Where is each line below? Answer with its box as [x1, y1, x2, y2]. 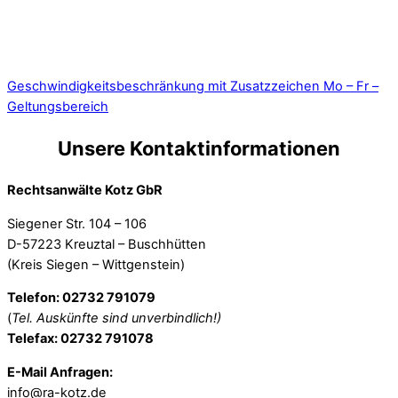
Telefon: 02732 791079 [7, 290, 155, 306]
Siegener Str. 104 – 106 [7, 215, 147, 232]
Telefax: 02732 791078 [7, 330, 154, 347]
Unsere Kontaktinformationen [58, 137, 340, 160]
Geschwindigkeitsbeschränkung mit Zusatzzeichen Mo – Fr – [7, 77, 378, 94]
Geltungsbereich [7, 98, 108, 115]
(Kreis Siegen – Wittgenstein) [7, 256, 185, 273]
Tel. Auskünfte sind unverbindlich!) [12, 310, 221, 327]
